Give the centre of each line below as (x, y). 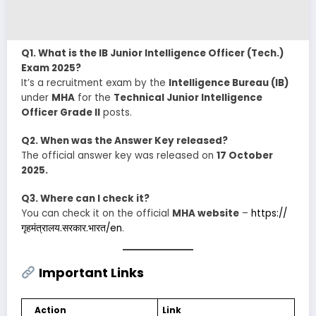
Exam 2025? (51, 68)
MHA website (206, 214)
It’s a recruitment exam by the (95, 83)
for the (94, 97)
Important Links (90, 273)
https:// (269, 214)
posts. (116, 112)
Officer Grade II (61, 112)
